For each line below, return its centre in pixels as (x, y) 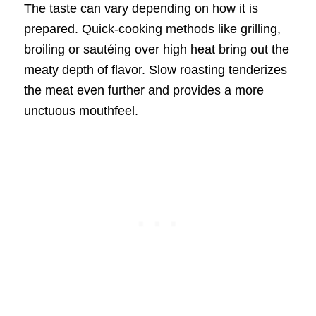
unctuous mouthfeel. (81, 111)
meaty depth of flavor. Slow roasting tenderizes (155, 70)
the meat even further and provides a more (144, 91)
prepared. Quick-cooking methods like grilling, (152, 29)
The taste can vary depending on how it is (141, 9)
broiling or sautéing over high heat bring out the (156, 50)
